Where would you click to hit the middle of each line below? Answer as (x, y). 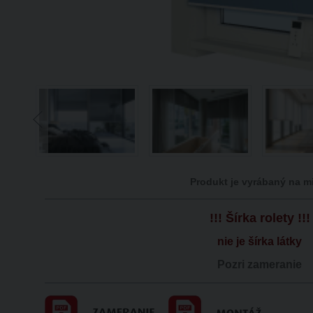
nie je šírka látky (260, 242)
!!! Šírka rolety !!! (260, 218)
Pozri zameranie (260, 264)
